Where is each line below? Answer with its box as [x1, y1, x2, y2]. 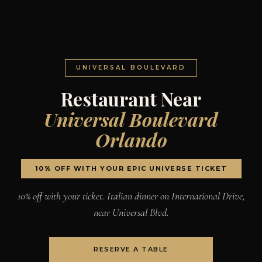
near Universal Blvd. [93, 206, 169, 219]
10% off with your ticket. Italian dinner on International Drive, [17, 189, 245, 203]
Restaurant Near [61, 86, 201, 112]
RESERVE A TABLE [94, 245, 168, 254]
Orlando [95, 127, 167, 153]
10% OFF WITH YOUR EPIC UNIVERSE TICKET [35, 164, 227, 173]
